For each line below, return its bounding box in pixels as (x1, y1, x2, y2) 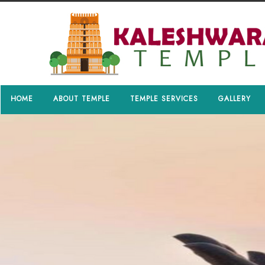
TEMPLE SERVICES (130, 93, 198, 104)
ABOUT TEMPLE (53, 93, 110, 104)
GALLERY (218, 93, 251, 104)
